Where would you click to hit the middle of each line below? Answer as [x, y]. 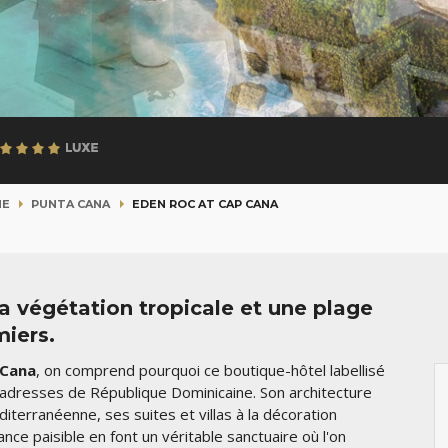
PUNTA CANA [71, 203]
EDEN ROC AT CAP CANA [205, 203]
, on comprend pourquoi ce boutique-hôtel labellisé [210, 370]
